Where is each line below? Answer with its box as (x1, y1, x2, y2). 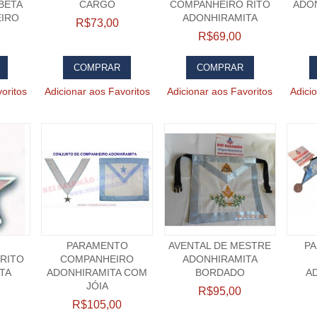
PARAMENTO (66, 239, 128, 251)
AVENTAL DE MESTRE (168, 239, 272, 251)
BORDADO (195, 266, 245, 278)
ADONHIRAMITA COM (47, 266, 148, 278)
